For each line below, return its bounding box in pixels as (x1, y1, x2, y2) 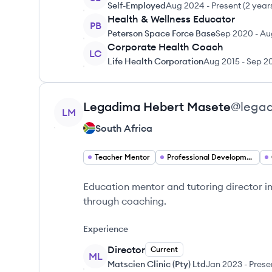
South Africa (95, 122, 152, 134)
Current (151, 245, 178, 254)
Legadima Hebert (83, 99, 187, 114)
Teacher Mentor (95, 152, 150, 161)
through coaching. (83, 195, 166, 207)
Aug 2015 (203, 56, 240, 67)
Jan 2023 (206, 259, 242, 270)
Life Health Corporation (107, 56, 203, 67)
